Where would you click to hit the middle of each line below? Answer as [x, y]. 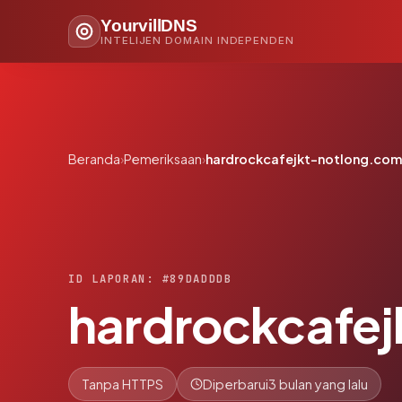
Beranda [94, 159]
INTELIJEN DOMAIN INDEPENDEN [197, 40]
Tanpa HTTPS [122, 384]
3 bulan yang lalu [318, 384]
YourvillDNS [149, 25]
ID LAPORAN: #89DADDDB [150, 279]
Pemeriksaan [163, 159]
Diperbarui [236, 384]
